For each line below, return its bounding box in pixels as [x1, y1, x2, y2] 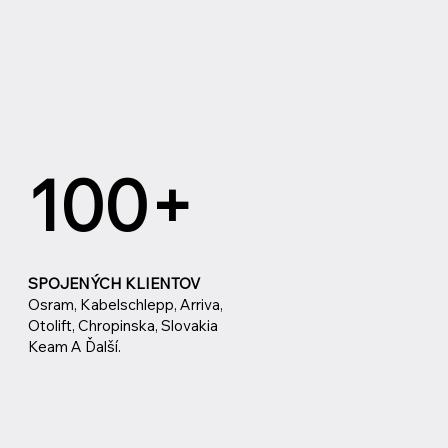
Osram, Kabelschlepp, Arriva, [28, 294, 224, 314]
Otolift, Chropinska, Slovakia [28, 315, 219, 335]
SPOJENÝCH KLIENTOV [28, 273, 201, 293]
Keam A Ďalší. [28, 336, 122, 356]
